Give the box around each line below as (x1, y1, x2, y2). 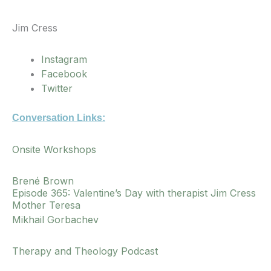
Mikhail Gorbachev (12, 214, 99, 226)
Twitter (41, 82, 73, 95)
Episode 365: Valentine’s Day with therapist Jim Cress (12, 187, 256, 200)
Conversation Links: (12, 113, 105, 123)
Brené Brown (12, 175, 74, 188)
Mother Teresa (12, 199, 80, 212)
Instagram (41, 53, 87, 66)
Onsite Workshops (12, 143, 96, 156)
